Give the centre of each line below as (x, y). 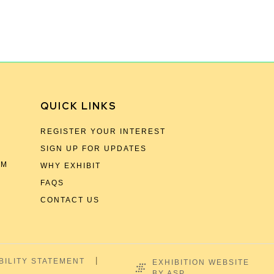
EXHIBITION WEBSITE (201, 262)
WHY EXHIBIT (71, 166)
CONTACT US (70, 200)
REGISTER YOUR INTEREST (103, 131)
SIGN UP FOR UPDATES (94, 149)
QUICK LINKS (79, 106)
